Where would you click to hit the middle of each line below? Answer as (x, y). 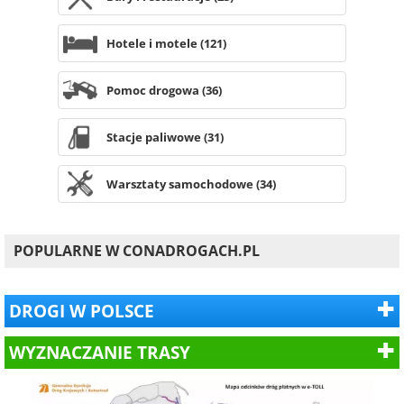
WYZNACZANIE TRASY (100, 352)
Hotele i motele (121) (166, 43)
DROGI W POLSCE (82, 310)
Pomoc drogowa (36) (164, 90)
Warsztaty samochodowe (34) (191, 184)
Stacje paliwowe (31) (165, 137)
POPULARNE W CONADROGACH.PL (137, 250)
